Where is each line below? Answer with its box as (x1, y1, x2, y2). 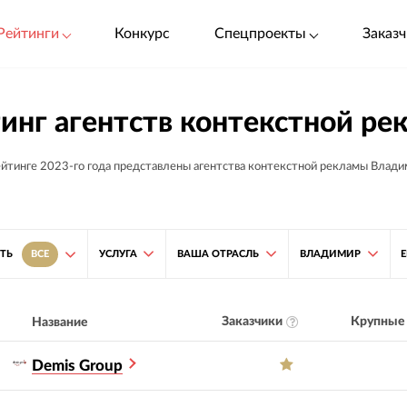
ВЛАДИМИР (299, 248, 361, 259)
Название (32, 315, 89, 329)
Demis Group (32, 357, 124, 373)
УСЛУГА (98, 248, 137, 259)
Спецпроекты (214, 25, 307, 41)
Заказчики (221, 315, 283, 329)
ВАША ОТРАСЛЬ (177, 248, 260, 259)
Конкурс (114, 25, 170, 41)
